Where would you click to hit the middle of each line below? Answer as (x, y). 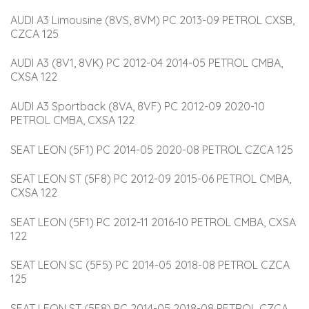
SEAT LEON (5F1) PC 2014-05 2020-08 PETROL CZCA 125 (152, 149)
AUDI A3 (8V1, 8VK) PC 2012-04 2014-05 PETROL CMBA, (148, 63)
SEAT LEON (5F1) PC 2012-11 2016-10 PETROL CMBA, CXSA (154, 222)
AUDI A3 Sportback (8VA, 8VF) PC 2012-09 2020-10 (139, 106)
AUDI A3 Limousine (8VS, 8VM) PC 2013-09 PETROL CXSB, (154, 20)
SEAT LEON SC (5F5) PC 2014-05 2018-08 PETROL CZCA (151, 265)
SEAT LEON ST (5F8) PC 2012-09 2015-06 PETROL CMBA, (152, 179)
